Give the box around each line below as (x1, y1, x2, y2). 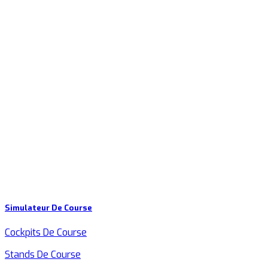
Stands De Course (5, 248, 81, 261)
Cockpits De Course (5, 226, 87, 239)
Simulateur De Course (5, 202, 92, 213)
